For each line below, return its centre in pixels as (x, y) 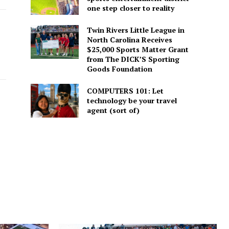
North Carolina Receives (129, 40)
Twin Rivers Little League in (135, 30)
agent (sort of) (113, 110)
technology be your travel (132, 101)
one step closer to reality (130, 8)
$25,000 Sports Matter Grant (138, 50)
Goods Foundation (119, 69)
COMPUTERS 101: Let (125, 91)
